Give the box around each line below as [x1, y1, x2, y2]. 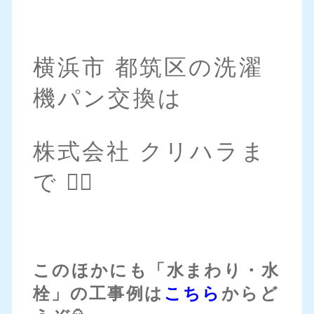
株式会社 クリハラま [32, 139, 266, 165]
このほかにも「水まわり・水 [32, 261, 280, 280]
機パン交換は [32, 86, 183, 111]
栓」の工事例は [32, 285, 164, 303]
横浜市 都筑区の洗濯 [32, 55, 264, 81]
